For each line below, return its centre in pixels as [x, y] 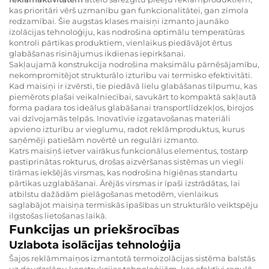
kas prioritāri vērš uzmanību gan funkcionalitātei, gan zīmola [129, 10]
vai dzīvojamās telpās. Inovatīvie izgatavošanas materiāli [120, 118]
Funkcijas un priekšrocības [94, 229]
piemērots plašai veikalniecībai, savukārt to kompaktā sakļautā [133, 96]
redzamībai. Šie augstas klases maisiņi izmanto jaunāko [119, 21]
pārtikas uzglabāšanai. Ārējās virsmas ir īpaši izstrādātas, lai [125, 183]
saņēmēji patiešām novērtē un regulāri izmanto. [104, 140]
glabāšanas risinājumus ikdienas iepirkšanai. [97, 53]
